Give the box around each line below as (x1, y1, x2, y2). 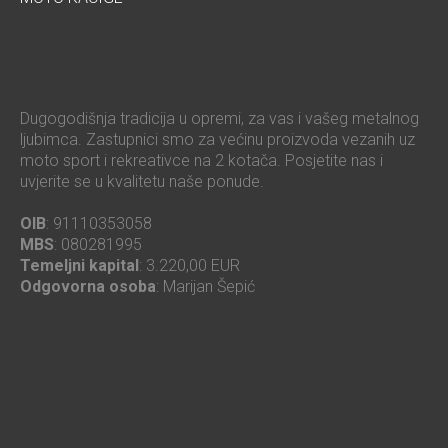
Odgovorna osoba (20, 277, 156, 297)
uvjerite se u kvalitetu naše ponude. (20, 172, 264, 192)
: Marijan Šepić (156, 277, 255, 297)
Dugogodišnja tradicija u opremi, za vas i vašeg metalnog (20, 109, 419, 129)
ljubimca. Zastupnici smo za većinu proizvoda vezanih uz (20, 130, 415, 150)
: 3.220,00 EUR (139, 256, 240, 276)
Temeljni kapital (20, 256, 139, 276)
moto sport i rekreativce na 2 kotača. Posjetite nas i (20, 151, 383, 171)
